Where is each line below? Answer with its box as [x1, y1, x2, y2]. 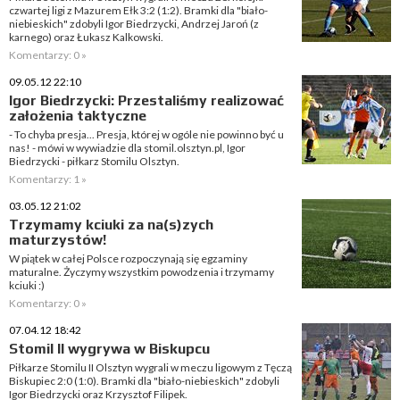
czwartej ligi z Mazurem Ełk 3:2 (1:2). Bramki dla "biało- [9, 4, 268, 17]
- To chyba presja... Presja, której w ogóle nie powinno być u [9, 128, 284, 141]
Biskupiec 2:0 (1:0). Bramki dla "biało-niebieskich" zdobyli [9, 374, 279, 387]
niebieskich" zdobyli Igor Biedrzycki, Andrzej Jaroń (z [9, 17, 259, 30]
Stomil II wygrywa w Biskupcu [9, 340, 210, 357]
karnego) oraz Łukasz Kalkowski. [9, 30, 163, 44]
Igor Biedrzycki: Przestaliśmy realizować [9, 92, 284, 109]
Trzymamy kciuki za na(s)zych [9, 216, 213, 233]
